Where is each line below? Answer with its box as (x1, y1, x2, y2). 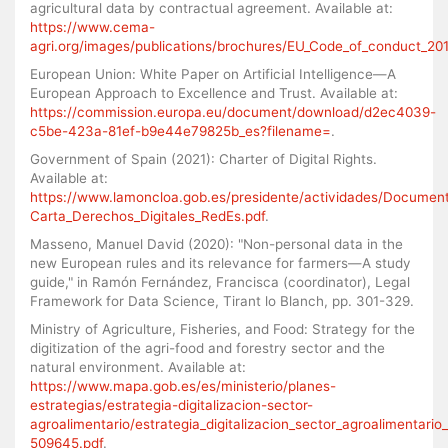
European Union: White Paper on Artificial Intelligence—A (30, 65, 396, 82)
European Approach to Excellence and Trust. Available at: (30, 84, 398, 101)
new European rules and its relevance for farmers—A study (30, 254, 411, 271)
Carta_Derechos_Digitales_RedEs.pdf (30, 207, 265, 224)
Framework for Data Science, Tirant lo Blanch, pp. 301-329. (30, 292, 414, 309)
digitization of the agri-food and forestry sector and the (30, 339, 385, 356)
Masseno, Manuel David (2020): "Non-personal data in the (30, 235, 403, 252)
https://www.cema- (30, 18, 155, 35)
